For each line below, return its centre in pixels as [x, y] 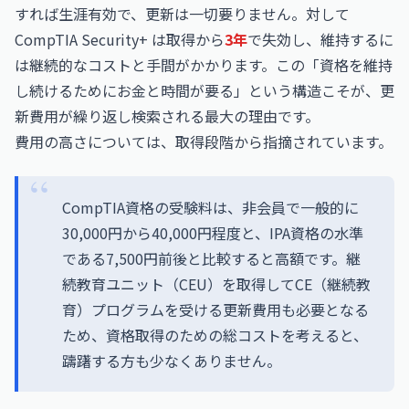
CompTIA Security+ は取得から [120, 39]
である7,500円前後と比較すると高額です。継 [211, 258]
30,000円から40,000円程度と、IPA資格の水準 [213, 233]
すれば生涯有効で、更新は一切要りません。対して [182, 14]
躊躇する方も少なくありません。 [172, 361]
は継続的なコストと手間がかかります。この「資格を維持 [204, 65]
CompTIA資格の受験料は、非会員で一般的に [210, 207]
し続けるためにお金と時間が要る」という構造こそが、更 [204, 90]
